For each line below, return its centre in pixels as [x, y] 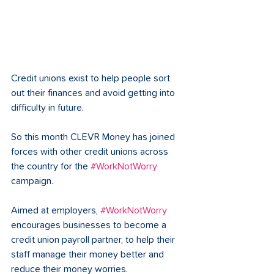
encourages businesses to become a [90, 225]
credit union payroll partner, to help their [94, 240]
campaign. [33, 181]
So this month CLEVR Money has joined [94, 137]
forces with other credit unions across [91, 152]
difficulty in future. [49, 108]
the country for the [51, 167]
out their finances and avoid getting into [94, 93]
